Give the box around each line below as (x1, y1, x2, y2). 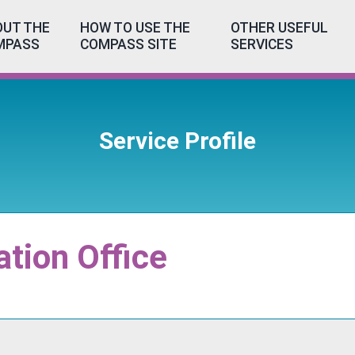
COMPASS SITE (80, 36, 177, 52)
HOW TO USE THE (80, 20, 191, 36)
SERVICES (230, 36, 293, 52)
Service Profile (99, 127, 256, 155)
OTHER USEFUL (230, 20, 328, 36)
